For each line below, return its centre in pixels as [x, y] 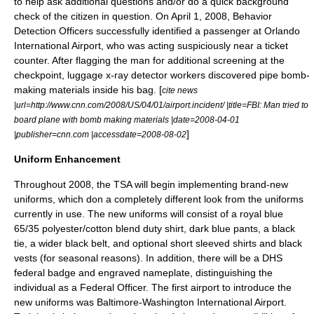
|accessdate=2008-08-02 [138, 134]
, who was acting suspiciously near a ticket [194, 45]
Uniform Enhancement [67, 159]
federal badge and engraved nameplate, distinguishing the [143, 272]
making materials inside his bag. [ [88, 89]
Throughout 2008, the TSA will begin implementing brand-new [151, 184]
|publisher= [35, 134]
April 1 [185, 16]
